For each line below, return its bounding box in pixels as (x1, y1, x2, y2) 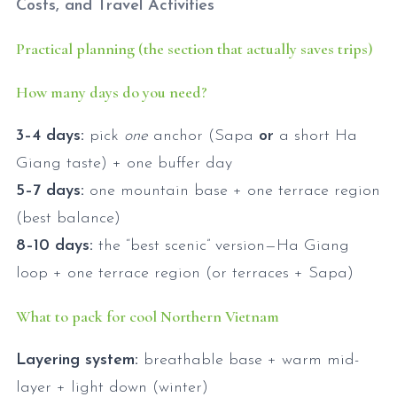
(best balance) (16, 209, 121, 227)
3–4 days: (16, 127, 84, 144)
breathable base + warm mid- (138, 351, 359, 369)
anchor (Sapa (148, 127, 259, 144)
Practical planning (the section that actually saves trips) (16, 38, 373, 58)
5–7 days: (16, 182, 84, 199)
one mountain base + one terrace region (84, 182, 380, 199)
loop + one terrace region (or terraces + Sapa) (16, 264, 354, 282)
